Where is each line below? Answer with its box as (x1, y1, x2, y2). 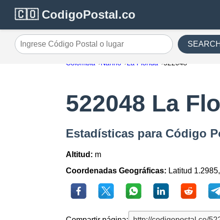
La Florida (127, 59, 159, 67)
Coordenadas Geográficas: (66, 166, 167, 175)
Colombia (66, 59, 96, 67)
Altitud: (66, 150, 93, 159)
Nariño (101, 59, 122, 67)
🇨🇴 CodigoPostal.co (15, 8, 136, 21)
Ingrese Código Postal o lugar (14, 43, 118, 52)
